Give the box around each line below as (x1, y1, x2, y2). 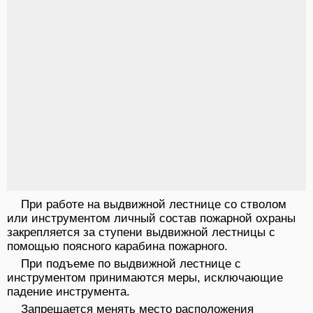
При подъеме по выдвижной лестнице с (21, 257, 241, 271)
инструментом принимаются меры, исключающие (7, 271, 283, 285)
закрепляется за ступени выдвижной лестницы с (7, 226, 275, 240)
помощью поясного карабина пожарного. (7, 240, 228, 254)
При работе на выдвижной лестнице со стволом (21, 198, 286, 212)
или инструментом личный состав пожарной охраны (7, 212, 296, 226)
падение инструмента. (7, 285, 130, 299)
